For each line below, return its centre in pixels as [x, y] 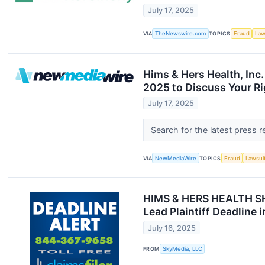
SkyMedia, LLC [182, 249]
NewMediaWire [176, 158]
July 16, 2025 [172, 228]
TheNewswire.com [181, 34]
